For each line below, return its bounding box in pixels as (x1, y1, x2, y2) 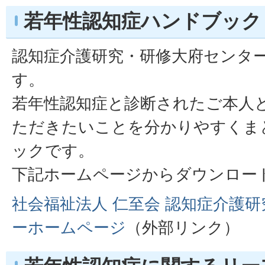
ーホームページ (12, 218, 126, 237)
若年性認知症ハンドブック (24, 10, 261, 32)
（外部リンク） (126, 218, 240, 237)
